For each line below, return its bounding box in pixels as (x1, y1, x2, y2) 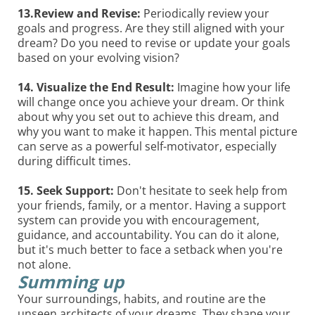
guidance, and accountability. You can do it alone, (18, 227, 279, 243)
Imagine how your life (174, 79, 290, 95)
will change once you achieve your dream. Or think (18, 94, 284, 110)
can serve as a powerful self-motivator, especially (18, 139, 276, 154)
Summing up (18, 270, 124, 293)
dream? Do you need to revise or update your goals (18, 35, 290, 51)
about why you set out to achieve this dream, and (18, 109, 279, 124)
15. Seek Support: (18, 183, 114, 198)
